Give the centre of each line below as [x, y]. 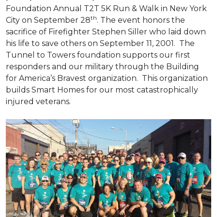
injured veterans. [38, 101]
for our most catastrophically [142, 90]
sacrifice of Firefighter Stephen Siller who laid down [106, 32]
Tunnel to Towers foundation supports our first [98, 55]
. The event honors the [141, 20]
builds [19, 90]
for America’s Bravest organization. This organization [107, 78]
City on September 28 [48, 20]
